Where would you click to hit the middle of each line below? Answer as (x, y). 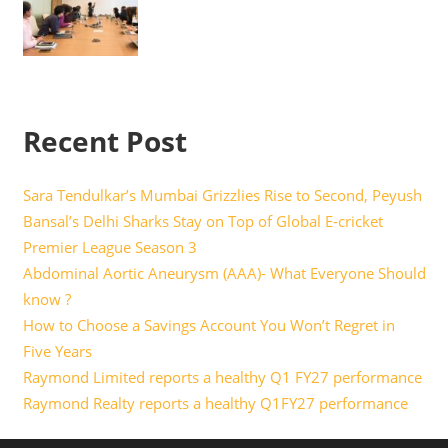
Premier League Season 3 (109, 247)
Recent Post (104, 141)
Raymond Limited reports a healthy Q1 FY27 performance (222, 377)
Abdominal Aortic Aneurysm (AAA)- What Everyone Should (224, 273)
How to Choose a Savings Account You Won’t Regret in (208, 325)
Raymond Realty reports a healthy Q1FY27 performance (215, 403)
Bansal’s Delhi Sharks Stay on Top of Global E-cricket (202, 221)
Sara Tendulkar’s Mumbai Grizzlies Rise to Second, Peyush (222, 195)
